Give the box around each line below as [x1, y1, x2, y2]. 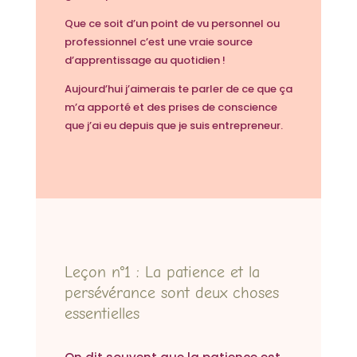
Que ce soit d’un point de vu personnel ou [64, 16, 280, 32]
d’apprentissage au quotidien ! [64, 53, 228, 69]
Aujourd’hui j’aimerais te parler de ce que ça [64, 81, 292, 97]
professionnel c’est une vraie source [64, 34, 253, 50]
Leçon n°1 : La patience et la [64, 263, 260, 282]
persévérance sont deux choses [64, 284, 279, 303]
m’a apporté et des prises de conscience [64, 100, 277, 116]
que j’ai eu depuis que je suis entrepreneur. [64, 118, 285, 134]
